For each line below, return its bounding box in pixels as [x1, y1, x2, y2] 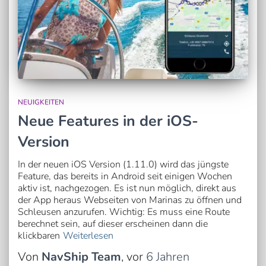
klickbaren [18, 229, 60, 242]
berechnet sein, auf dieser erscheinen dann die [18, 217, 208, 230]
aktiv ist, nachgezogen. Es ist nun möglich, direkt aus [18, 181, 236, 195]
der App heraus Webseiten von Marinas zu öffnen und [18, 193, 242, 207]
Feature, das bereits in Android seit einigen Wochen [18, 169, 232, 183]
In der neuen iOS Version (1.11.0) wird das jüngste [18, 157, 229, 171]
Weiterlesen [63, 229, 113, 242]
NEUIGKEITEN [18, 97, 64, 107]
